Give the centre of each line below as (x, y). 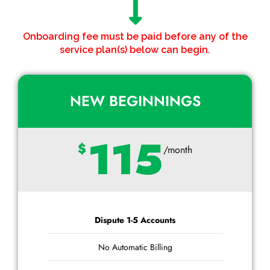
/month (178, 149)
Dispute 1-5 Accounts (135, 220)
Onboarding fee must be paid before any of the (135, 36)
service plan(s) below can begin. (135, 49)
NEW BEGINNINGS (135, 101)
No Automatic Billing (135, 247)
